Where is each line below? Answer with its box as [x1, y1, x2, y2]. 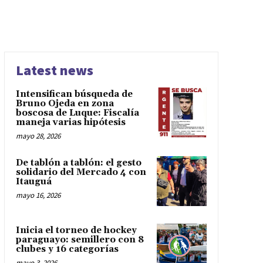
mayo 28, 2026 [15, 131, 60, 141]
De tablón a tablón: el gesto [15, 157, 141, 169]
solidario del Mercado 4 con [15, 167, 146, 178]
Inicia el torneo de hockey [15, 224, 137, 236]
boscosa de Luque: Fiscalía [15, 107, 139, 119]
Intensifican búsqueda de [15, 89, 133, 100]
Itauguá [15, 176, 52, 188]
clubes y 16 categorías [15, 243, 119, 255]
